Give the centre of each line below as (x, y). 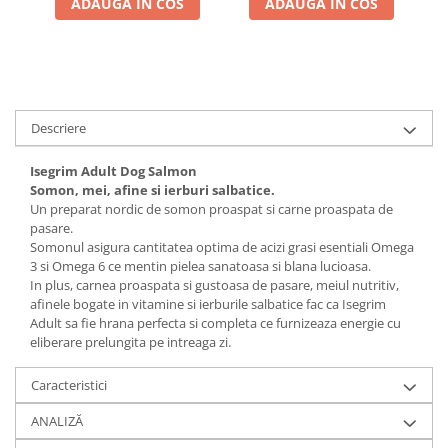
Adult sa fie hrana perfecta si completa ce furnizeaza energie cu (215, 322)
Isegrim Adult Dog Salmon (113, 170)
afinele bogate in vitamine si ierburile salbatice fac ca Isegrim (208, 303)
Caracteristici (69, 384)
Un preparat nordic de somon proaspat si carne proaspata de (211, 208)
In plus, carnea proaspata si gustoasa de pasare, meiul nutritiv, (214, 284)
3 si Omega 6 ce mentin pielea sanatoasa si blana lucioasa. (200, 265)
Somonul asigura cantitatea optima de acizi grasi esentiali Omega (222, 246)
